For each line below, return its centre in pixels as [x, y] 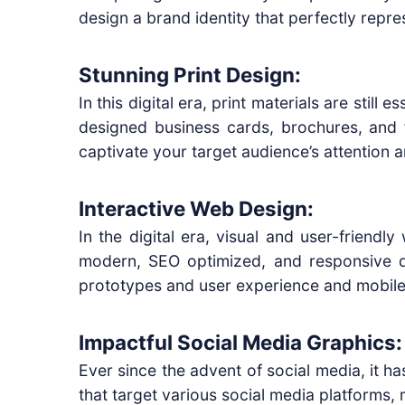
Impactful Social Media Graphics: [240, 342]
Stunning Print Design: [190, 74]
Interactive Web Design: [196, 208]
